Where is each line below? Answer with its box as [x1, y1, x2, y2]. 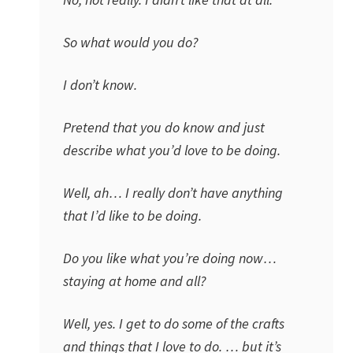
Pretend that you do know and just [63, 118, 265, 136]
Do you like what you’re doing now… [63, 249, 277, 267]
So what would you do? [63, 33, 198, 51]
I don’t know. [63, 76, 137, 94]
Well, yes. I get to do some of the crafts [63, 314, 284, 333]
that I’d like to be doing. [63, 206, 202, 225]
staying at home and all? [63, 272, 206, 290]
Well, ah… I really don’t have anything [63, 184, 283, 202]
